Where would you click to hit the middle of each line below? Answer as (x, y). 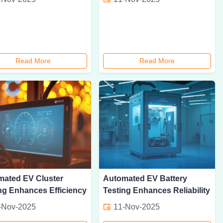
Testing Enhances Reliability (157, 191)
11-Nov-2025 (136, 207)
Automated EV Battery (145, 179)
